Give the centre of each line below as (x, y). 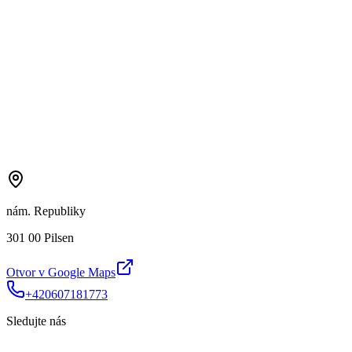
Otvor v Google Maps (61, 272)
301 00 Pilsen (40, 237)
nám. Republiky (46, 211)
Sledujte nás (36, 321)
